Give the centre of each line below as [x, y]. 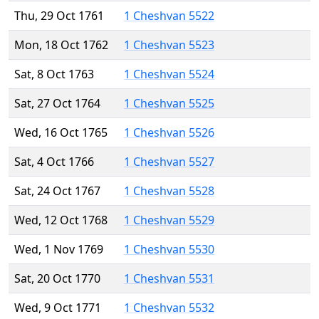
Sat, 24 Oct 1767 [57, 191]
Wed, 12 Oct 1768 [61, 220]
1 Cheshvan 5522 [169, 16]
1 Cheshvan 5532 [169, 308]
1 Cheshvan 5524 [169, 74]
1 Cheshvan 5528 [169, 191]
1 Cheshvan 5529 [169, 220]
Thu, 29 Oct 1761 [59, 16]
